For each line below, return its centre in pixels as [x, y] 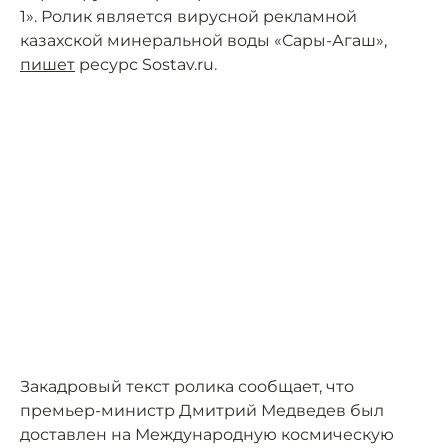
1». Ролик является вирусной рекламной [188, 16]
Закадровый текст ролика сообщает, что [187, 386]
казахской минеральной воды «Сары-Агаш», [203, 40]
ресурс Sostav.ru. [146, 64]
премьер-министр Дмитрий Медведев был [202, 410]
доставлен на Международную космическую [207, 434]
